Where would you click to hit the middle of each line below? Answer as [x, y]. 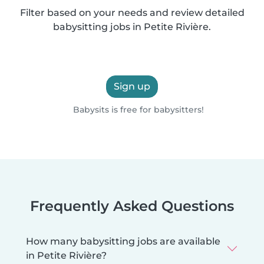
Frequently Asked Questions [132, 206]
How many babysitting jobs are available [123, 241]
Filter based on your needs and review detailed [132, 12]
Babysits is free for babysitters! [137, 109]
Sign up [132, 86]
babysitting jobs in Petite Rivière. [132, 27]
